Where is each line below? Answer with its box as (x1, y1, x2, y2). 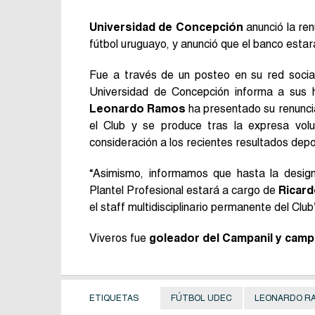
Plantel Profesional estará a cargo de (89, 183, 279, 197)
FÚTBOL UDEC (171, 292, 232, 303)
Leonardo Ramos (89, 101, 186, 115)
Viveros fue (89, 231, 149, 245)
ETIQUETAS (89, 292, 139, 303)
